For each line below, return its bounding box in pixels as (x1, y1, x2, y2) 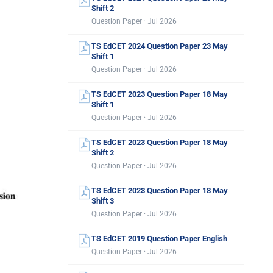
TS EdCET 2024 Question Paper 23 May (91, 41, 228, 51)
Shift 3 (91, 196, 114, 205)
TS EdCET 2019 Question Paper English (91, 234, 227, 243)
